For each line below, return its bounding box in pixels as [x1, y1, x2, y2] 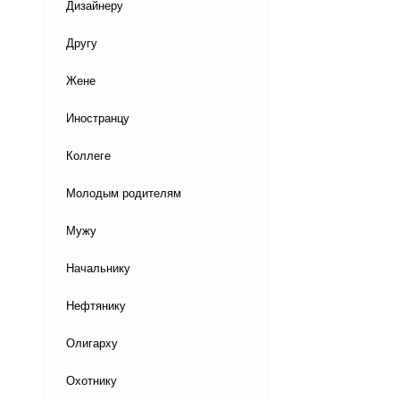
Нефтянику [66, 299, 126, 313]
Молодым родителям [66, 187, 181, 201]
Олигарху [66, 337, 118, 351]
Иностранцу [66, 112, 129, 126]
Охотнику [66, 374, 117, 388]
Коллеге [66, 149, 111, 163]
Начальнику [66, 262, 130, 276]
